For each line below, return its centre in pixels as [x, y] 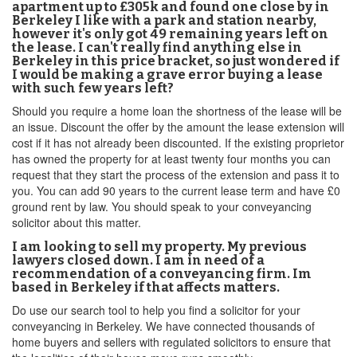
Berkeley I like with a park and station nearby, [164, 20]
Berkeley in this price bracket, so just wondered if [176, 61]
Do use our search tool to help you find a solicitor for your [156, 310]
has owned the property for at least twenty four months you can [171, 159]
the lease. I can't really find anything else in [157, 47]
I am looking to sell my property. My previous [159, 247]
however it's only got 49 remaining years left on [170, 34]
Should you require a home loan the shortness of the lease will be [177, 111]
